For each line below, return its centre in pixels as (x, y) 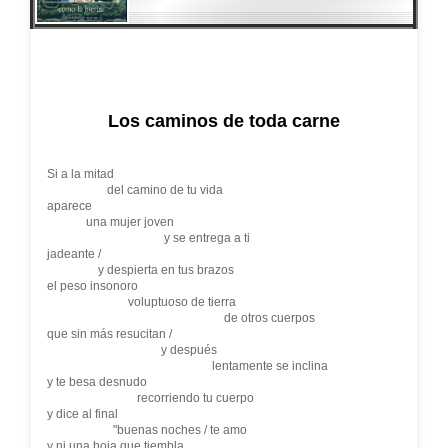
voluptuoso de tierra (141, 302)
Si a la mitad (80, 174)
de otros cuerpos (180, 318)
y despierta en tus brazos (140, 270)
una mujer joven (110, 222)
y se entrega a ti (148, 238)
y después (131, 350)
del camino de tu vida (134, 190)
